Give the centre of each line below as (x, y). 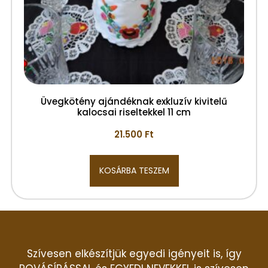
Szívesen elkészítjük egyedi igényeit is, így (134, 253)
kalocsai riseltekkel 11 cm (134, 112)
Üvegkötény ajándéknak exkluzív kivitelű (134, 101)
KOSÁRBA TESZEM (134, 170)
